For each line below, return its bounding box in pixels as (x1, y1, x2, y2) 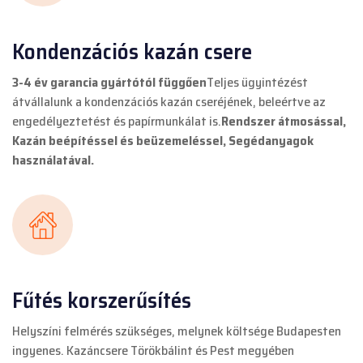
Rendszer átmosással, (221, 111, 346, 131)
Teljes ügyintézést (207, 72, 308, 92)
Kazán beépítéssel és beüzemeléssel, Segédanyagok (12, 130, 314, 151)
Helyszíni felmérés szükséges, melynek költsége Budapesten (12, 321, 341, 341)
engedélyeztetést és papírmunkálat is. (12, 111, 221, 131)
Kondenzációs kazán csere (12, 34, 252, 69)
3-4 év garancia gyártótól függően (12, 72, 207, 92)
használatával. (12, 150, 94, 170)
